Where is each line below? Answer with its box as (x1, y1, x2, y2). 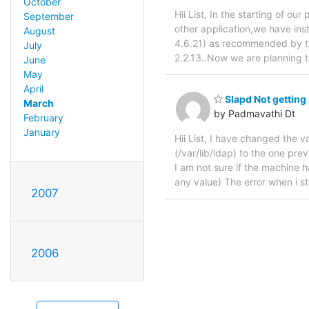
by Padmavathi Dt (214, 108, 295, 120)
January (23, 126, 60, 139)
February (23, 112, 63, 124)
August (23, 25, 55, 37)
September (23, 10, 74, 23)
